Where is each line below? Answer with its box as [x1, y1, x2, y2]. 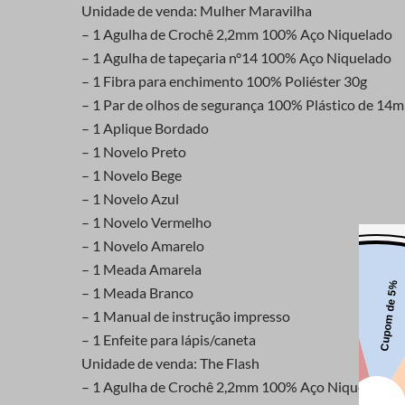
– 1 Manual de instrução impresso [81, 307, 290, 325]
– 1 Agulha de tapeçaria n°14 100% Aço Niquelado [81, 49, 391, 67]
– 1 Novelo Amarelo [81, 237, 204, 255]
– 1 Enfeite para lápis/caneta [81, 331, 256, 349]
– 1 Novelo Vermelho [81, 213, 212, 231]
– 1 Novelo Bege [81, 166, 182, 184]
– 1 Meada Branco [81, 284, 193, 302]
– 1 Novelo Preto [81, 143, 186, 161]
